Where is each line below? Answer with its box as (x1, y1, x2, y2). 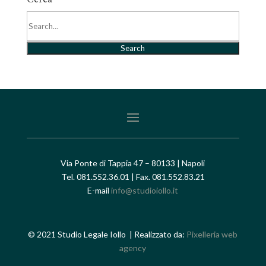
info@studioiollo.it (111, 185, 179, 195)
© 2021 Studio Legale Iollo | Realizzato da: (28, 229, 187, 239)
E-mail (87, 185, 112, 195)
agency (119, 242, 147, 253)
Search (121, 43, 145, 53)
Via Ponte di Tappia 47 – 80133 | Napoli (61, 157, 205, 168)
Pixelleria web (186, 229, 238, 239)
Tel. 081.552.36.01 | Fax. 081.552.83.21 (61, 171, 205, 182)
